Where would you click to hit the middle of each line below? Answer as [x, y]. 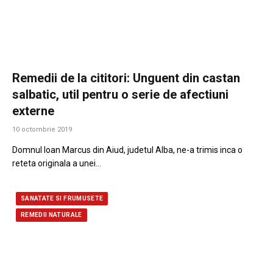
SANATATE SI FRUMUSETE [62, 198]
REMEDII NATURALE [51, 214]
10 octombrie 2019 [42, 129]
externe [33, 111]
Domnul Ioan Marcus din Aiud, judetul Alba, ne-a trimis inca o [127, 150]
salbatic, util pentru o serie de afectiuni [120, 94]
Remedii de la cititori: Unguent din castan [126, 78]
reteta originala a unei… [57, 163]
